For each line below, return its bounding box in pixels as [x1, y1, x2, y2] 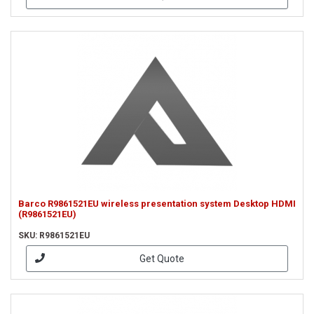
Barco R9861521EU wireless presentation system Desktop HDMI [18, 198, 296, 209]
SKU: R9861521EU [18, 231, 90, 240]
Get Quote [139, 252, 184, 264]
